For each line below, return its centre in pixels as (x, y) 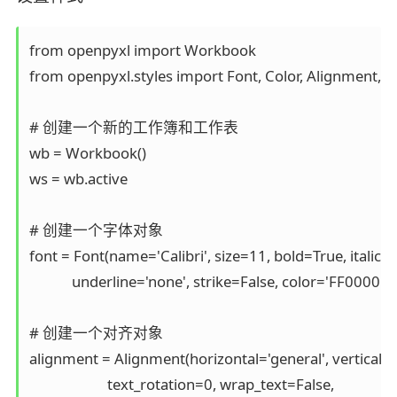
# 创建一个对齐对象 (99, 333)
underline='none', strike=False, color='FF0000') (212, 282)
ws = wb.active (82, 179)
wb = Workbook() (91, 153)
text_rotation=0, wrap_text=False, (185, 385)
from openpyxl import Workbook (146, 51)
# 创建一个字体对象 (99, 230)
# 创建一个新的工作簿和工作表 (137, 128)
